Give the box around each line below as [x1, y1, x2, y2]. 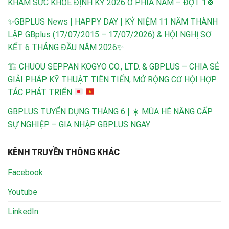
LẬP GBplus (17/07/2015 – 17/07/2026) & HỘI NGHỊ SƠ [8, 29, 211, 39]
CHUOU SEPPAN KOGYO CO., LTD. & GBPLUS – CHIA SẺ [17, 61, 219, 72]
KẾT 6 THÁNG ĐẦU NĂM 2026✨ [8, 42, 124, 52]
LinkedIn [8, 207, 38, 217]
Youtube [8, 187, 37, 197]
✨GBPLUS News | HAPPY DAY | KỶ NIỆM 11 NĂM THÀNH [8, 16, 218, 27]
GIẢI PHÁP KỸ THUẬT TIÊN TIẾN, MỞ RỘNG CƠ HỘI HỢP [8, 74, 217, 84]
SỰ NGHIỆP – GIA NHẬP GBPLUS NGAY [8, 119, 150, 129]
